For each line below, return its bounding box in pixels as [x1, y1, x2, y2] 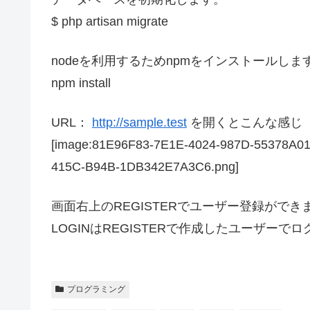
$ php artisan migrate [51, 14, 168, 28]
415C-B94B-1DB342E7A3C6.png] [51, 159, 239, 174]
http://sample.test [92, 115, 187, 129]
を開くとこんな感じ [187, 115, 302, 129]
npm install [51, 75, 111, 90]
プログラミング [66, 284, 125, 295]
